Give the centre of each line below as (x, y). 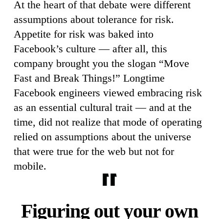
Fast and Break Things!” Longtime (89, 78)
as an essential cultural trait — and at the (103, 107)
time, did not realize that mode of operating (108, 122)
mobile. (30, 166)
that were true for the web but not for (94, 151)
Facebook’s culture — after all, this (90, 48)
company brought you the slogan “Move (101, 63)
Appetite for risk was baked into (84, 34)
